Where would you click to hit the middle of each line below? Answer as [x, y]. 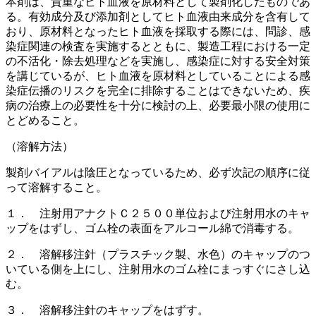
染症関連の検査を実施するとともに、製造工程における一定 [158, 46]
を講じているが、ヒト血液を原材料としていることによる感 [158, 75]
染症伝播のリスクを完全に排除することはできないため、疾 [158, 90]
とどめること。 [45, 120]
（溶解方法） [39, 146]
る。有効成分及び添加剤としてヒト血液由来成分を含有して [158, 16]
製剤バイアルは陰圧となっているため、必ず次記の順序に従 [158, 172]
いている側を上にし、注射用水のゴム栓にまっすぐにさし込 [158, 269]
